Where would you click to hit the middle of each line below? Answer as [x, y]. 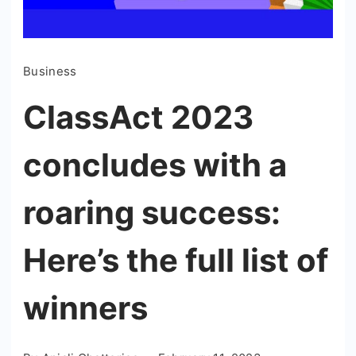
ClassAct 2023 [138, 117]
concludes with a [155, 164]
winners [85, 308]
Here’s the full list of [176, 260]
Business [50, 71]
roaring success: [152, 212]
